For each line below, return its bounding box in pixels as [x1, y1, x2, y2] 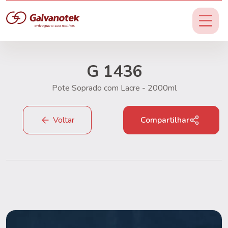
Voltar [52, 115, 74, 126]
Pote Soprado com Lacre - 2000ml [51, 82, 177, 94]
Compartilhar [140, 115, 189, 126]
